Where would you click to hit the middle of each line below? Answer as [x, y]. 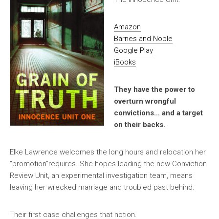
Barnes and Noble [143, 39]
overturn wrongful [145, 101]
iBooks [125, 62]
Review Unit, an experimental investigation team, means [101, 175]
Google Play [133, 50]
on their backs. [140, 125]
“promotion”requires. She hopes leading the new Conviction [108, 164]
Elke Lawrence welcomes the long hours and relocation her [108, 152]
